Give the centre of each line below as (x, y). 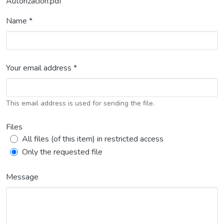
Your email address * (41, 68)
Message (22, 177)
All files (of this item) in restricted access (93, 139)
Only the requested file (62, 152)
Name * (19, 21)
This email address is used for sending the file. (80, 103)
